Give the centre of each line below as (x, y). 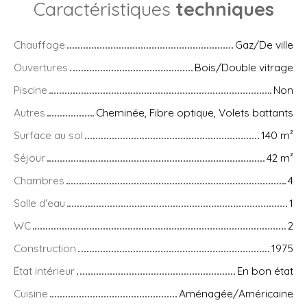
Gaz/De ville (264, 45)
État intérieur (44, 271)
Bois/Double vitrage (244, 67)
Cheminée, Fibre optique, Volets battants (195, 113)
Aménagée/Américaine (236, 294)
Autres (29, 113)
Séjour (29, 158)
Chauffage (39, 45)
